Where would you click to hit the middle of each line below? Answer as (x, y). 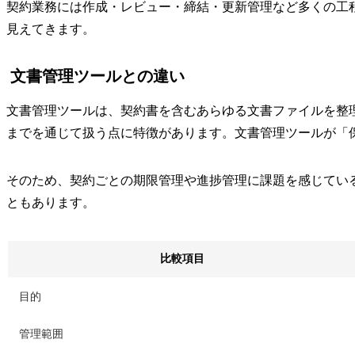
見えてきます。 (51, 29)
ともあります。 (51, 202)
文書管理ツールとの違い (97, 76)
